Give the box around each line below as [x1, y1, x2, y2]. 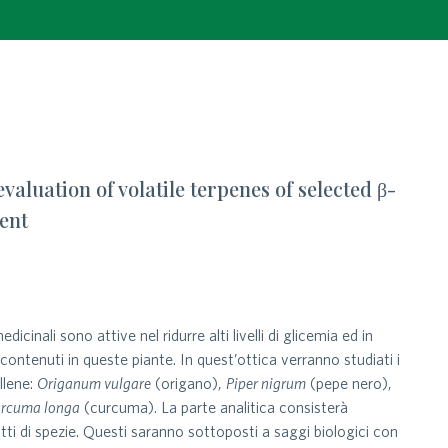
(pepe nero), [306, 373, 393, 392]
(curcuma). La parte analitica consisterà [80, 397, 349, 416]
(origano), [151, 373, 227, 392]
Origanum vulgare [37, 373, 152, 392]
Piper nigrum [226, 373, 307, 392]
